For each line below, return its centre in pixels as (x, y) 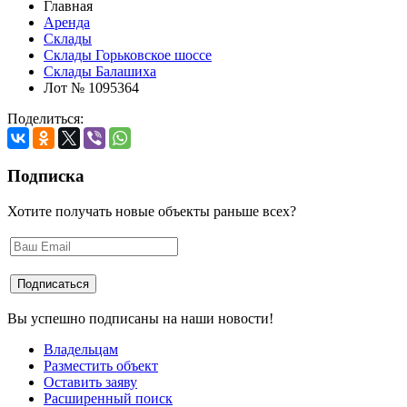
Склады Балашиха (100, 72)
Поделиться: (45, 119)
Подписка (46, 175)
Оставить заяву (90, 382)
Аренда (67, 23)
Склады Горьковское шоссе (128, 55)
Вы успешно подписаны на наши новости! (140, 318)
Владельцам (81, 349)
